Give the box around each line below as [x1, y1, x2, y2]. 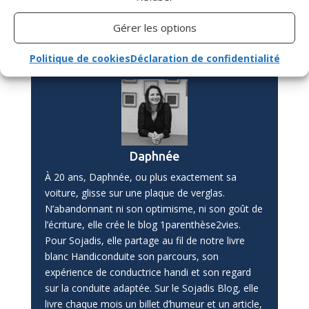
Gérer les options [112, 21, 197, 34]
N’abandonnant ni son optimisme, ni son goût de [44, 201, 263, 215]
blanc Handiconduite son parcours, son [44, 249, 219, 263]
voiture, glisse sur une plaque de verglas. [44, 186, 225, 199]
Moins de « [124, 7, 181, 21]
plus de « [51, 23, 99, 37]
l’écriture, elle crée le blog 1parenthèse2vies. [44, 217, 241, 231]
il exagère [181, 7, 226, 21]
